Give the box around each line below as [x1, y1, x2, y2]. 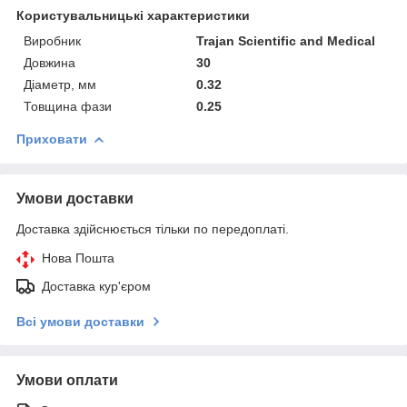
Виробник [24, 33, 81, 48]
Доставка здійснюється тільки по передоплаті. [16, 221, 289, 236]
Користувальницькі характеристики [16, 7, 250, 23]
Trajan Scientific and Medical [196, 33, 376, 48]
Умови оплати [16, 372, 118, 388]
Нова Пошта [42, 250, 114, 265]
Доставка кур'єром [42, 278, 151, 293]
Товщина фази [24, 98, 112, 114]
